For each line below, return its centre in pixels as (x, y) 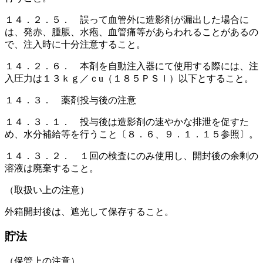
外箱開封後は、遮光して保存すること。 (89, 211)
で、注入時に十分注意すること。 (75, 44)
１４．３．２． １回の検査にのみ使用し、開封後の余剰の (131, 156)
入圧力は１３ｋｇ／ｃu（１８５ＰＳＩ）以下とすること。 (129, 78)
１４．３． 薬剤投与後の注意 (70, 100)
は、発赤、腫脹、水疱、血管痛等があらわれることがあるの (131, 32)
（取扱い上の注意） (47, 190)
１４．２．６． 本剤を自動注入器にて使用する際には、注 (131, 66)
